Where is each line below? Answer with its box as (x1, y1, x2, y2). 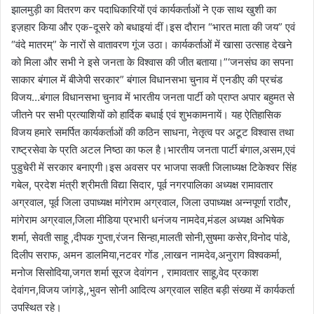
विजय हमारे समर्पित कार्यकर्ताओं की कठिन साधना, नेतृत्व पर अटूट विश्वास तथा (11, 125, 294, 139)
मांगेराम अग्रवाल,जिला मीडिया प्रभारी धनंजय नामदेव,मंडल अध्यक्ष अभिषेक (11, 212, 284, 226)
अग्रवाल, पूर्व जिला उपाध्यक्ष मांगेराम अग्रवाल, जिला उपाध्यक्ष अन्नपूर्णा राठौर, (11, 195, 291, 209)
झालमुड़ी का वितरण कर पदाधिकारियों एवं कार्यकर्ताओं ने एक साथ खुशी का (11, 2, 276, 16)
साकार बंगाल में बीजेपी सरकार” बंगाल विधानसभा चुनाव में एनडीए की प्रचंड (11, 72, 282, 86)
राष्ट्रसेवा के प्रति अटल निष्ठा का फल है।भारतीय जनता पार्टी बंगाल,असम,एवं (11, 142, 295, 156)
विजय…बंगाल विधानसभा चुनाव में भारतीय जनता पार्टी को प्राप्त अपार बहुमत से (11, 90, 294, 104)
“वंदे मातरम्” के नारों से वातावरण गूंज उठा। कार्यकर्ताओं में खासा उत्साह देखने (11, 37, 292, 51)
